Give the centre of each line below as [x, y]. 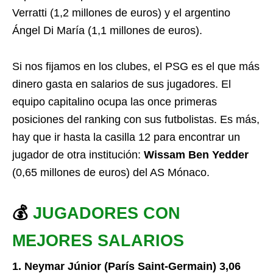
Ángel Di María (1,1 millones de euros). [107, 30]
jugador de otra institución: [78, 155]
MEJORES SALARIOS [98, 241]
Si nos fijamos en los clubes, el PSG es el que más [136, 66]
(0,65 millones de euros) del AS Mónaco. [111, 172]
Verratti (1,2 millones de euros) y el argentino [121, 13]
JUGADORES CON [107, 213]
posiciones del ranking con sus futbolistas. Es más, [136, 119]
